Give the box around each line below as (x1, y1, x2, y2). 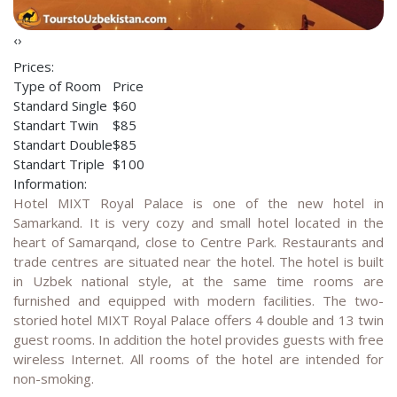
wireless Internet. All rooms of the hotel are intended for (13, 350, 384, 369)
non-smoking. (13, 370, 94, 388)
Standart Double (13, 136, 113, 154)
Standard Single (13, 97, 107, 115)
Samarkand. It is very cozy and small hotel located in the (13, 214, 384, 232)
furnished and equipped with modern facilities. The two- (13, 292, 384, 310)
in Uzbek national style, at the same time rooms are (13, 272, 384, 291)
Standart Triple (13, 155, 105, 174)
